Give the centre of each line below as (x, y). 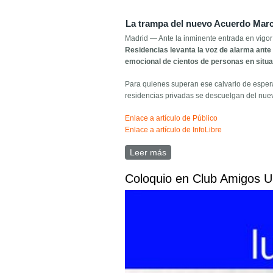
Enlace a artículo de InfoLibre (174, 130)
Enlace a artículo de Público (172, 119)
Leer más (148, 153)
